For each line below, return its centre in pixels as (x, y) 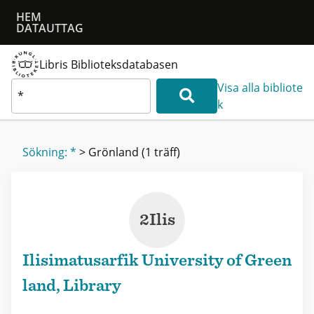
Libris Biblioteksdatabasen (109, 64)
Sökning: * (49, 152)
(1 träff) (161, 152)
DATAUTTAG (49, 28)
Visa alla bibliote (260, 88)
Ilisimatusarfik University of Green (157, 260)
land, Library (72, 286)
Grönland (114, 152)
